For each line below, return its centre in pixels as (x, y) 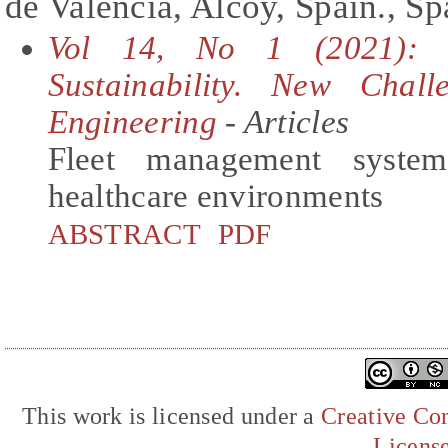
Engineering (132, 121)
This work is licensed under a (172, 416)
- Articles (283, 121)
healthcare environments (215, 195)
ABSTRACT (124, 233)
